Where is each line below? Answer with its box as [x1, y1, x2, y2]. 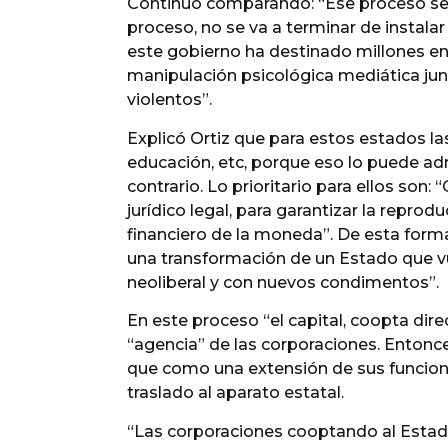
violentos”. [127, 90, 212, 110]
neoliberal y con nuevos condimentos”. [127, 272, 439, 292]
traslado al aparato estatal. [127, 383, 344, 403]
